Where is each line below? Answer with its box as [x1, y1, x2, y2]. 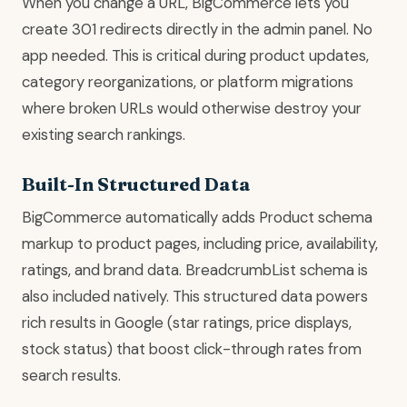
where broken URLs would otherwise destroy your [22, 98, 362, 119]
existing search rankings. [22, 124, 185, 145]
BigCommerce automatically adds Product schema [22, 207, 372, 228]
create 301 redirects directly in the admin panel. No [22, 19, 372, 40]
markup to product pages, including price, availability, [22, 233, 378, 254]
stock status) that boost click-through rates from [22, 339, 362, 360]
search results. [22, 365, 121, 386]
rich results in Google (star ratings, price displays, [22, 313, 352, 333]
